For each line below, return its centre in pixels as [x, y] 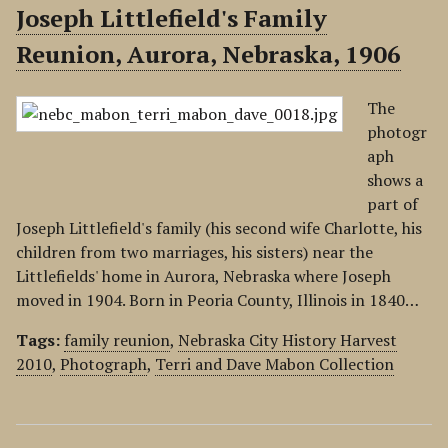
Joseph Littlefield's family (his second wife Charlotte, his [219, 228]
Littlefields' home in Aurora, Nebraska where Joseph [203, 276]
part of [392, 204]
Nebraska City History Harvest [287, 340]
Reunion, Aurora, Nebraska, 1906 [208, 54]
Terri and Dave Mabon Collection [274, 364]
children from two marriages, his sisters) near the [194, 252]
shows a [395, 180]
